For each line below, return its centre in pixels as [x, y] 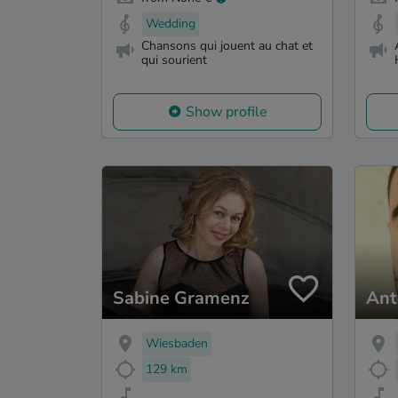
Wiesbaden [177, 344]
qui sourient [174, 60]
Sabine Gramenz [181, 298]
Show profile [226, 111]
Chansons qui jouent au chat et [227, 45]
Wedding [171, 24]
